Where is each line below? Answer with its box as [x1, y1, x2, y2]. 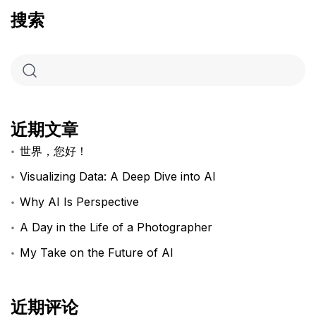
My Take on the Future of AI [20, 245, 174, 260]
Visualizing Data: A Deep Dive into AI [20, 169, 217, 184]
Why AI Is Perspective [20, 195, 140, 209]
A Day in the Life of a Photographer [20, 220, 213, 235]
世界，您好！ [20, 144, 88, 159]
